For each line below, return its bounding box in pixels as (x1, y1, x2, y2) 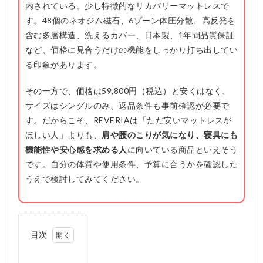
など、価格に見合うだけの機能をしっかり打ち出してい (25, 45, 238, 55)
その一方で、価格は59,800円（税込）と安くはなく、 (25, 86, 231, 96)
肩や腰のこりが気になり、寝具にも (102, 130, 238, 140)
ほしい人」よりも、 (25, 130, 102, 140)
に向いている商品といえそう (127, 144, 238, 155)
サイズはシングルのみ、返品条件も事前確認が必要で (25, 100, 230, 111)
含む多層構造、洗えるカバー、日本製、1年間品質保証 (25, 30, 235, 41)
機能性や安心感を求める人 (25, 144, 127, 155)
